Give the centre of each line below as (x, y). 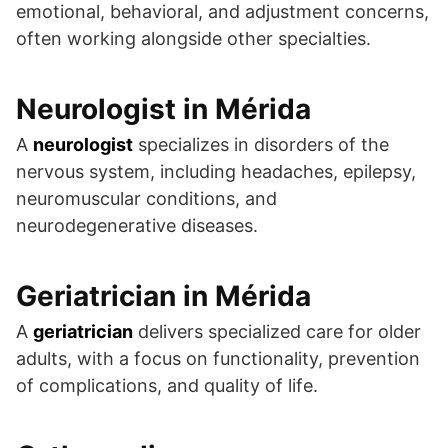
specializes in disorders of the (261, 145)
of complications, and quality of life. (167, 386)
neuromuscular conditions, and (146, 199)
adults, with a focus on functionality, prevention (218, 359)
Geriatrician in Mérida (163, 296)
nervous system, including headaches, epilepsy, (216, 172)
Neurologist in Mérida (163, 109)
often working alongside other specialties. (193, 39)
